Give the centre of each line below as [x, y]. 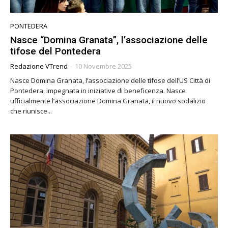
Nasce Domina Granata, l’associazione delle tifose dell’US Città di [110, 81]
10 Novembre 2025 [103, 66]
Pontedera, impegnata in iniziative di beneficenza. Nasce [88, 91]
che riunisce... [31, 111]
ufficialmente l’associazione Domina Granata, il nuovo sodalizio [108, 101]
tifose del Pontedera [55, 51]
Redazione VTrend [39, 66]
